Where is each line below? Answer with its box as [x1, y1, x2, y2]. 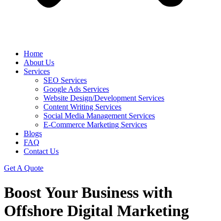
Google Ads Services [43, 85, 109, 94]
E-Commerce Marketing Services [43, 120, 147, 129]
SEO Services [43, 76, 87, 85]
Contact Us [24, 147, 59, 156]
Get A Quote [4, 164, 43, 173]
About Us [24, 58, 54, 67]
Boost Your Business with [4, 183, 173, 201]
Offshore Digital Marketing [4, 201, 189, 220]
